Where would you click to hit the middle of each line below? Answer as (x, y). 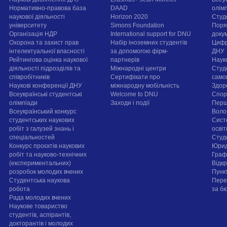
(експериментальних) (40, 163)
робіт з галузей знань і (42, 129)
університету (28, 26)
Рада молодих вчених (40, 198)
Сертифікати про (136, 77)
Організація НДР (33, 34)
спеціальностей (32, 138)
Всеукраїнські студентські (46, 94)
